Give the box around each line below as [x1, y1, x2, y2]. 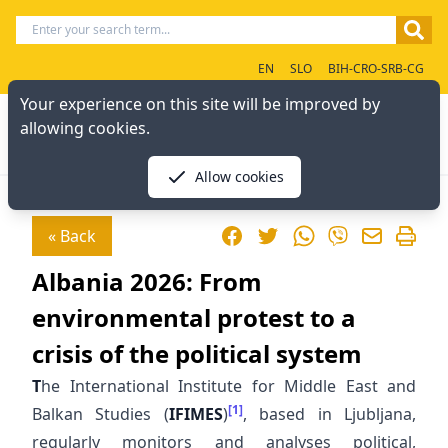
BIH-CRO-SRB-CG [328, 60, 424, 77]
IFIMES [168, 403, 223, 425]
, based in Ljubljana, [242, 403, 417, 425]
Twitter [255, 224, 309, 246]
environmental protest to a [32, 301, 356, 334]
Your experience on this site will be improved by [20, 93, 380, 115]
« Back [48, 225, 96, 247]
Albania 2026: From [32, 265, 262, 298]
